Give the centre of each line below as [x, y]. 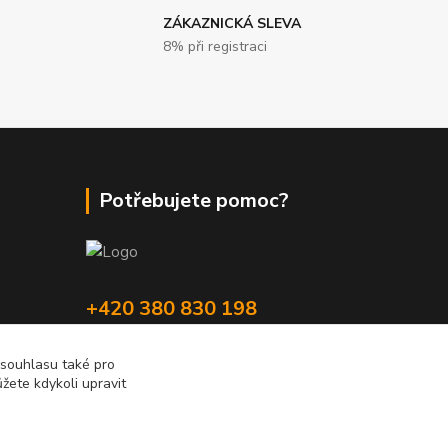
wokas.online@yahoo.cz [194, 356]
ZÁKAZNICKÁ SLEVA [232, 23]
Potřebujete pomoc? [194, 200]
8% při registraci [215, 46]
